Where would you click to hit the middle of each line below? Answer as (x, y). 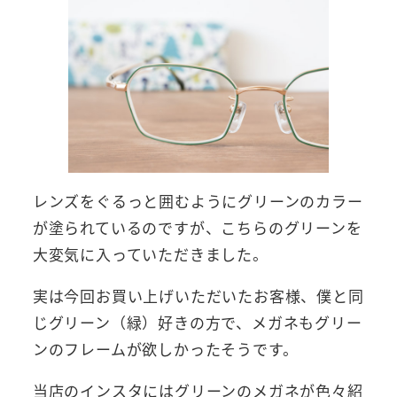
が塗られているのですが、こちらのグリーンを (197, 227)
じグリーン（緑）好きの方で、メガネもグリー (197, 322)
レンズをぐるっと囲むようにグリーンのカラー (198, 200)
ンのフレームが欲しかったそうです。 (165, 348)
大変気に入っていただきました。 (150, 253)
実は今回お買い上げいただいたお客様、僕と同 (198, 295)
